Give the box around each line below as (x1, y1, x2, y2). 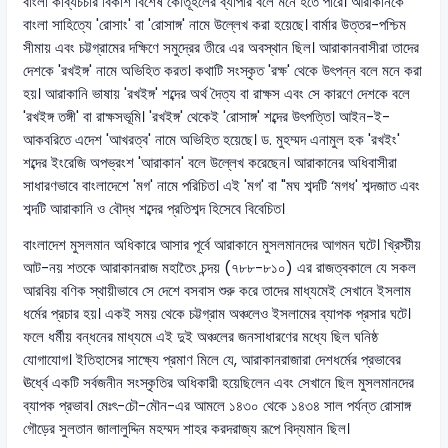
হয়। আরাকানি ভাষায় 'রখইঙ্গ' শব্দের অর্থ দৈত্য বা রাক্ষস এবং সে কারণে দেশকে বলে (23, 83, 411, 104)
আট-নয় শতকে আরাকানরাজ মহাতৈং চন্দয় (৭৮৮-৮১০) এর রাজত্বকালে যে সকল (23, 257, 417, 278)
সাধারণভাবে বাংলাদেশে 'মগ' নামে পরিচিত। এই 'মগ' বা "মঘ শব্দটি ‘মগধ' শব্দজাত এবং (23, 175, 421, 196)
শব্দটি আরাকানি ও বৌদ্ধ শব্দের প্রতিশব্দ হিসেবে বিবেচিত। (23, 198, 286, 219)
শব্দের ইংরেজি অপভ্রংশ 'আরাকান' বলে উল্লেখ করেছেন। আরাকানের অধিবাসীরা (23, 152, 398, 173)
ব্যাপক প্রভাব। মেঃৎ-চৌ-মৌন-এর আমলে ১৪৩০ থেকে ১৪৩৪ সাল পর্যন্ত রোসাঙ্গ (23, 395, 412, 416)
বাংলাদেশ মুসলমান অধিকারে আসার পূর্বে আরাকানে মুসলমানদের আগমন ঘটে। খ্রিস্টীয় (23, 234, 422, 255)
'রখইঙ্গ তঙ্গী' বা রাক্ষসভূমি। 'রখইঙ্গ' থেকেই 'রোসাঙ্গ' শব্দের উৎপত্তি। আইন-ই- (23, 106, 391, 127)
